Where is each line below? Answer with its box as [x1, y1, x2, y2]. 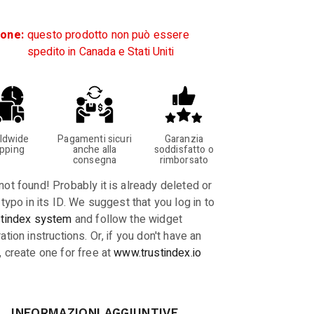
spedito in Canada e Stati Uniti [27, 43, 174, 60]
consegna [72, 153, 117, 168]
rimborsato [159, 153, 209, 168]
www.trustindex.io [114, 245, 202, 261]
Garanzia [164, 132, 203, 146]
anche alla [72, 142, 117, 157]
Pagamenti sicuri [57, 132, 132, 146]
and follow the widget [71, 211, 183, 228]
